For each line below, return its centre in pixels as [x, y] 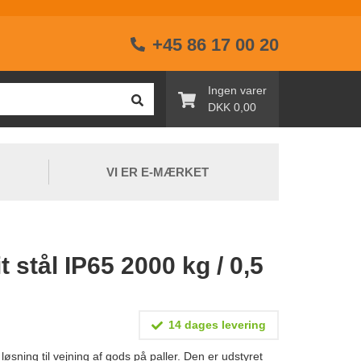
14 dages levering [216, 325]
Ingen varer [237, 91]
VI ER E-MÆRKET [158, 172]
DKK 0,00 [232, 108]
